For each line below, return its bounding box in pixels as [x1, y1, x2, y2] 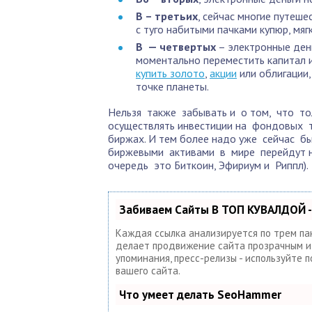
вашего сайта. [116, 264, 180, 277]
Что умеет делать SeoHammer [119, 287, 281, 302]
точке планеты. [136, 79, 209, 93]
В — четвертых [136, 40, 216, 54]
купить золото [136, 66, 205, 80]
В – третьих [136, 9, 198, 23]
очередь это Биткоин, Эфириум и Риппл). [108, 158, 309, 172]
